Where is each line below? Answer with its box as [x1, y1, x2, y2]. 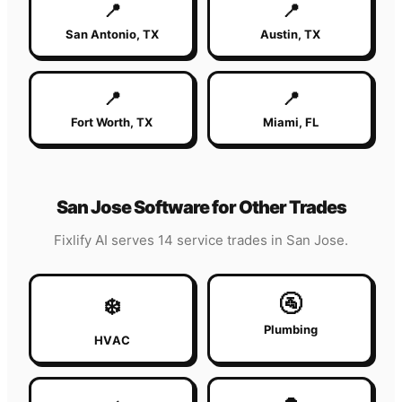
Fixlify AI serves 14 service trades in [54, 232, 286, 249]
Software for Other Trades [130, 197, 346, 219]
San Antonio [65, 27, 136, 42]
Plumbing [263, 322, 318, 337]
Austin [260, 27, 298, 42]
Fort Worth [71, 115, 130, 130]
